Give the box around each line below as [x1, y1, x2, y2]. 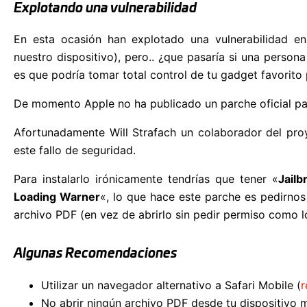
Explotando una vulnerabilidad [14, 1, 197, 15]
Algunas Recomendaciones [14, 247, 177, 261]
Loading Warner [14, 190, 101, 204]
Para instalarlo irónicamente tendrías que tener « [14, 172, 278, 186]
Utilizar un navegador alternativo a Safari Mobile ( [41, 278, 301, 293]
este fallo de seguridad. [14, 143, 136, 158]
